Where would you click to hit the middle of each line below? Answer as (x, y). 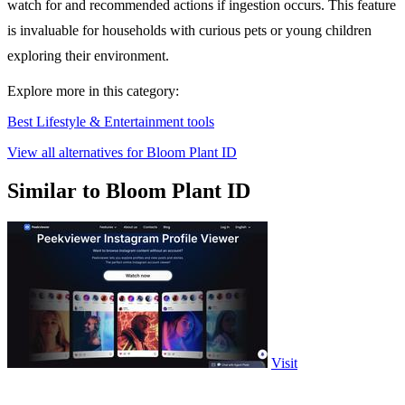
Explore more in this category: (93, 91)
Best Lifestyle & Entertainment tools (111, 122)
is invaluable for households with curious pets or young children (189, 31)
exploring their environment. (88, 56)
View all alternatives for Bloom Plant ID (122, 153)
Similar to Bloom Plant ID (129, 191)
